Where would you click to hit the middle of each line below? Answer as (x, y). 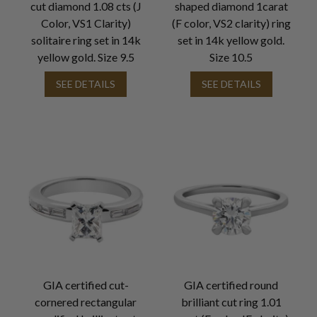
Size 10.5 (231, 57)
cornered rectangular (86, 301)
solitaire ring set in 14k (86, 40)
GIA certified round (231, 284)
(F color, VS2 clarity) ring (231, 23)
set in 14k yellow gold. (231, 40)
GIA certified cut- (86, 284)
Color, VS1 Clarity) (86, 23)
